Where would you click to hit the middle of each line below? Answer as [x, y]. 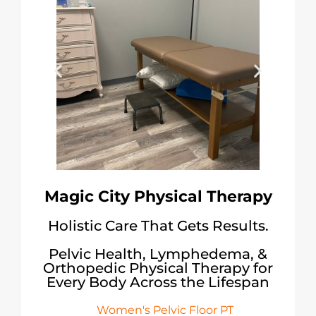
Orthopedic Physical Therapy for [158, 268]
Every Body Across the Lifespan [158, 282]
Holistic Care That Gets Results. [158, 225]
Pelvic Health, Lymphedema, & [158, 254]
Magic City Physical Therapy [158, 196]
